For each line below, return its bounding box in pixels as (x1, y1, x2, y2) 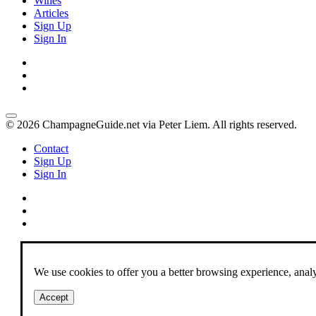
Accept (39, 292, 68, 303)
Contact (34, 142, 68, 154)
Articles (34, 7, 68, 19)
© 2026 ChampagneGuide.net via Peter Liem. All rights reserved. (6, 119, 297, 130)
